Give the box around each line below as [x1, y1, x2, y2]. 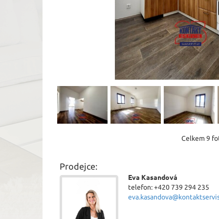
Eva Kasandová [128, 174, 177, 181]
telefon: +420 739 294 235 [128, 183, 209, 191]
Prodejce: [60, 161, 97, 171]
